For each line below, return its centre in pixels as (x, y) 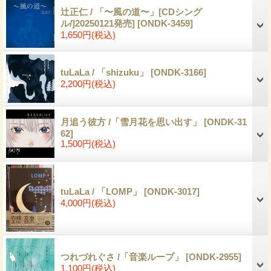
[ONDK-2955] (214, 256)
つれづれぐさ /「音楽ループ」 (123, 256)
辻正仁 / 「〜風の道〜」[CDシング (131, 11)
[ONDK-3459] (165, 23)
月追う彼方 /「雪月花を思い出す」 (132, 122)
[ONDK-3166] (178, 72)
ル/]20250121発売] (99, 23)
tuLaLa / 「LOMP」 (102, 191)
